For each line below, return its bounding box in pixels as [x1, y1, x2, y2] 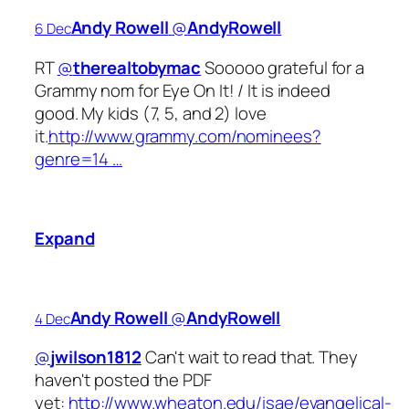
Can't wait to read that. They [141, 345, 358, 370]
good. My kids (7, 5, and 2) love [35, 100, 267, 125]
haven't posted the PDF [35, 368, 212, 393]
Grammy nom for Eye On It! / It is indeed [35, 78, 330, 102]
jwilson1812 [49, 345, 142, 370]
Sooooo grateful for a [201, 55, 365, 79]
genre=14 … [35, 146, 123, 171]
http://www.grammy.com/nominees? [47, 123, 321, 148]
